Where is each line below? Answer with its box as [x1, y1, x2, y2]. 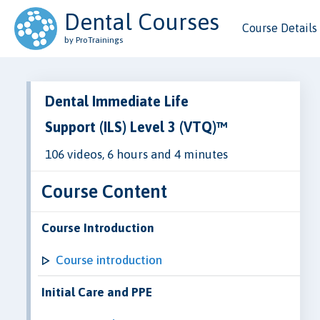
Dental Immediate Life [45, 92, 189, 109]
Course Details [242, 21, 317, 34]
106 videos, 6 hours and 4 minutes [45, 146, 228, 161]
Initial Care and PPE [41, 284, 152, 299]
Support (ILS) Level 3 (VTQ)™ [45, 118, 227, 135]
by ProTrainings [64, 35, 123, 45]
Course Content [41, 180, 167, 201]
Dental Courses [64, 9, 219, 35]
